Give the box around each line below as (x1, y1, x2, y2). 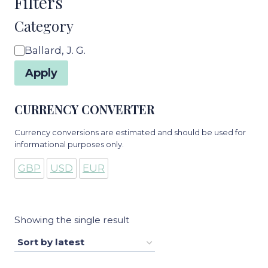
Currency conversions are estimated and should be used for (14, 127, 246, 138)
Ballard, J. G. (25, 44, 86, 56)
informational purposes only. (14, 139, 124, 150)
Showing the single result (14, 214, 129, 226)
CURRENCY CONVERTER (14, 101, 154, 118)
